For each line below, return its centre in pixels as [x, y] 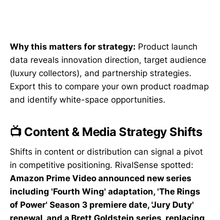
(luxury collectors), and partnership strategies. [101, 73]
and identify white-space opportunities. [88, 100]
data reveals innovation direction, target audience [108, 60]
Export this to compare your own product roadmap [109, 87]
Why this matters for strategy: [73, 47]
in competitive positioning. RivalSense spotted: [102, 165]
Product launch [166, 47]
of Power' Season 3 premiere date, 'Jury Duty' [102, 205]
